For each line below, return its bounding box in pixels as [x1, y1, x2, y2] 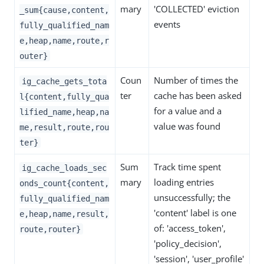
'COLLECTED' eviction [154, 3, 239, 15]
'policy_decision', [154, 237, 222, 250]
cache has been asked [154, 90, 242, 102]
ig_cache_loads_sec [21, 163, 107, 173]
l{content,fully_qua [19, 91, 109, 101]
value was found [154, 120, 220, 133]
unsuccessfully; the [154, 192, 230, 204]
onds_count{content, [19, 178, 109, 188]
